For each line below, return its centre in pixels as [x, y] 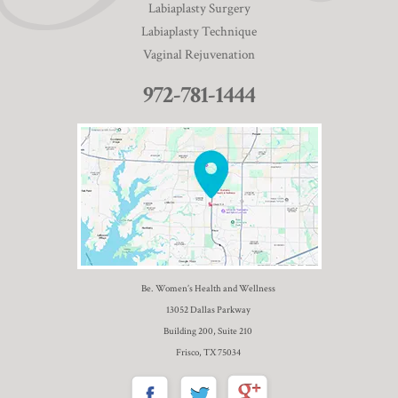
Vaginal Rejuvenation [199, 54]
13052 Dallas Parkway [208, 310]
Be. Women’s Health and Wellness [208, 288]
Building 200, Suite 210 [208, 331]
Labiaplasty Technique [199, 31]
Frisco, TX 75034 [208, 352]
